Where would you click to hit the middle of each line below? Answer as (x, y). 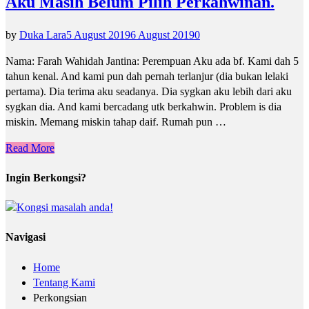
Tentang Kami (64, 282)
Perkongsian (60, 297)
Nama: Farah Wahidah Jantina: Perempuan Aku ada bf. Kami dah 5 (152, 61)
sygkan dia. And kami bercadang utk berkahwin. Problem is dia (143, 106)
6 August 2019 (162, 34)
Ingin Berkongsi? (46, 177)
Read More (30, 148)
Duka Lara (43, 34)
